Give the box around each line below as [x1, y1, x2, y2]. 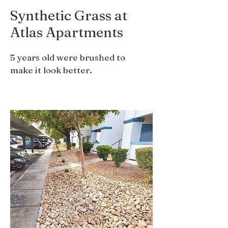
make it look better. [10, 65, 92, 75]
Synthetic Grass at [10, 7, 127, 24]
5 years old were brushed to [10, 52, 125, 63]
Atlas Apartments [10, 24, 123, 41]
